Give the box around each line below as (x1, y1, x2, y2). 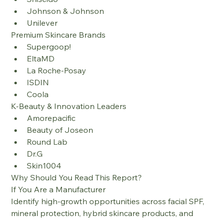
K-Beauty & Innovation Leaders (11, 101, 127, 111)
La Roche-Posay (27, 65, 87, 75)
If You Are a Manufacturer (11, 184, 106, 194)
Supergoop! (27, 42, 71, 52)
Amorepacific (27, 113, 76, 123)
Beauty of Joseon (27, 125, 94, 135)
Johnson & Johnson (27, 6, 105, 16)
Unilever (27, 18, 58, 28)
